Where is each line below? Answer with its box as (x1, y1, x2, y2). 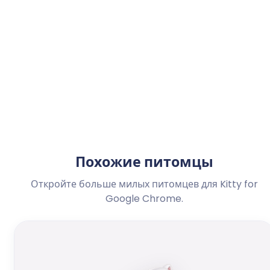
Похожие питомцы (75, 152, 213, 172)
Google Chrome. (105, 192, 183, 206)
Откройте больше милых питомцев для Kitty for (30, 177, 258, 192)
